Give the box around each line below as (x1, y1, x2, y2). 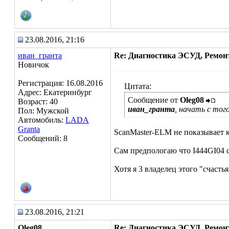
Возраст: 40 (18, 97, 58, 106)
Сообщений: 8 (18, 134, 67, 143)
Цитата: (124, 82, 151, 90)
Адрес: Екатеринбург (18, 88, 92, 97)
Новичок (18, 60, 49, 69)
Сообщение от (128, 96, 180, 104)
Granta (18, 125, 40, 133)
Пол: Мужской (18, 106, 69, 115)
